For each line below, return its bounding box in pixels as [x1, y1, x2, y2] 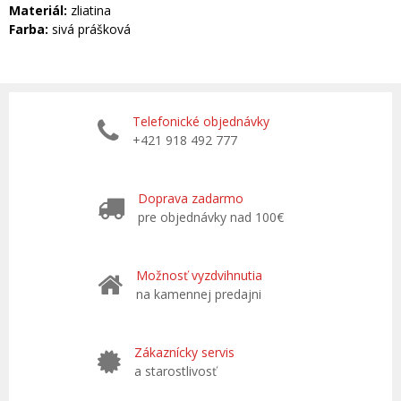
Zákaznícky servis [134, 344, 235, 361]
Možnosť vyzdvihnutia [136, 267, 262, 284]
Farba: [9, 21, 52, 38]
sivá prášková [52, 21, 131, 38]
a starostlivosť [134, 363, 217, 380]
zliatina [71, 2, 111, 19]
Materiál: [9, 2, 71, 19]
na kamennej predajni [136, 286, 261, 303]
